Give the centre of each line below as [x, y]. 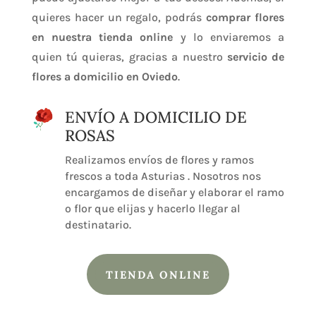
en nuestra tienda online [102, 37]
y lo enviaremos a [229, 37]
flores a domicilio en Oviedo [104, 77]
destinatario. [98, 225]
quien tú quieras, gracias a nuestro [129, 57]
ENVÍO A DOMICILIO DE [156, 117]
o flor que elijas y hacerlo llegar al [152, 209]
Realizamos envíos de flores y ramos [159, 160]
